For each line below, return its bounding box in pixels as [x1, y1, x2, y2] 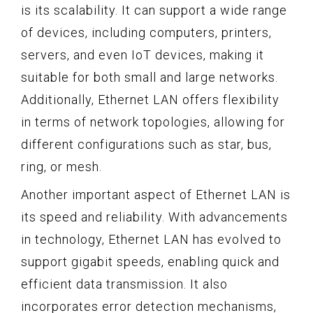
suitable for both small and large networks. [21, 69, 278, 85]
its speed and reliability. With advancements [21, 209, 288, 224]
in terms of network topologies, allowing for [21, 114, 285, 129]
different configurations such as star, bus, [21, 136, 272, 152]
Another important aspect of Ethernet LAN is [21, 187, 291, 202]
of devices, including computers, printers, [21, 24, 272, 40]
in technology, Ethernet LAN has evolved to [21, 231, 282, 247]
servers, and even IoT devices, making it [21, 47, 264, 62]
